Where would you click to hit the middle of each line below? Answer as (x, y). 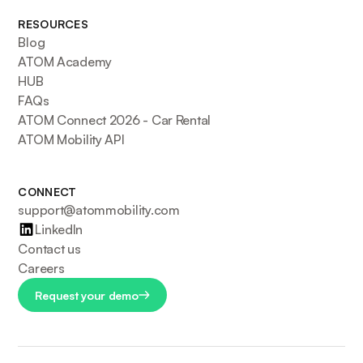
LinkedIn (59, 230)
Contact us (49, 249)
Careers (41, 269)
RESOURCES (53, 24)
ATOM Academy (65, 62)
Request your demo (87, 295)
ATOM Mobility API (71, 140)
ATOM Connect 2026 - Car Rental (114, 120)
